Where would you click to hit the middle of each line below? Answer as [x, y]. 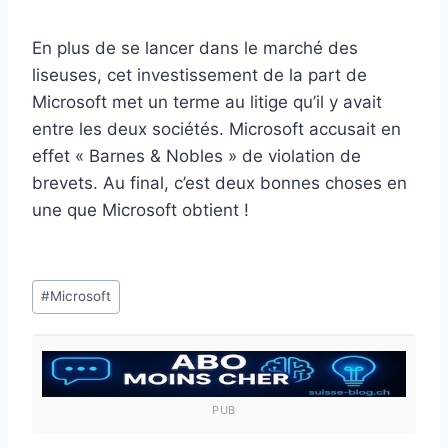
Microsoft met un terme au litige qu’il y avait [207, 102]
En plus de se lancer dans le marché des [195, 48]
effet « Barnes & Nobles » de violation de [196, 156]
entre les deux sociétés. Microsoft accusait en [216, 129]
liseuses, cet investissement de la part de [199, 75]
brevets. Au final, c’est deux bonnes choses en [219, 183]
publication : [80, 366]
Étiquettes [71, 285]
